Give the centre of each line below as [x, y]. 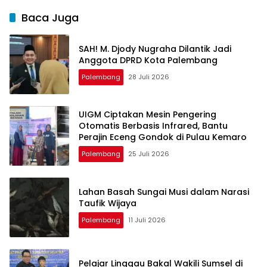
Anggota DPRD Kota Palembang [148, 60]
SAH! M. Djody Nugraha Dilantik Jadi [155, 49]
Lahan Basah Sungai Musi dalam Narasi [164, 192]
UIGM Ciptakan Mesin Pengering [148, 115]
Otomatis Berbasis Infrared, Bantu [153, 126]
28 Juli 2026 [149, 77]
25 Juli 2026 [149, 154]
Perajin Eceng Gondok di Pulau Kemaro [163, 137]
